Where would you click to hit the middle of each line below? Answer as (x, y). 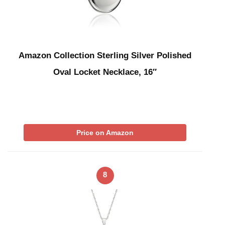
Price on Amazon (105, 132)
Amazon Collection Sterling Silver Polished (105, 55)
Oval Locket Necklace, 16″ (105, 72)
